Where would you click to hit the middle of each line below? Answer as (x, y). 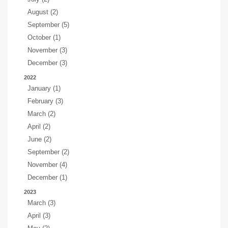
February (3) (45, 101)
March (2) (41, 114)
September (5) (48, 25)
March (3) (41, 203)
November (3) (47, 50)
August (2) (43, 12)
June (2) (39, 139)
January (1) (44, 88)
